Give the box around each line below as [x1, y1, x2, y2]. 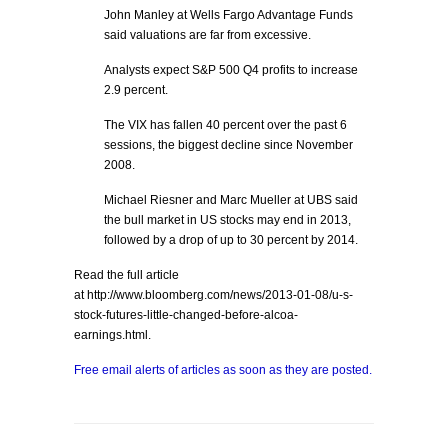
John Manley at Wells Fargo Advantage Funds [104, 8, 353, 22]
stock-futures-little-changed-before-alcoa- [74, 308, 298, 322]
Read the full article [74, 268, 179, 282]
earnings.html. [74, 328, 151, 342]
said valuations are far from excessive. [104, 28, 311, 42]
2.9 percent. [104, 83, 168, 97]
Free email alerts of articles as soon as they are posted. [74, 363, 372, 377]
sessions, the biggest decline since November [104, 138, 353, 152]
